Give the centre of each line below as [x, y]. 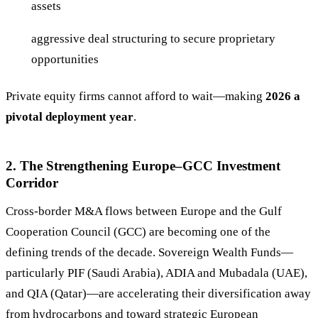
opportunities [65, 60]
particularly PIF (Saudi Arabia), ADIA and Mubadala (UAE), [157, 273]
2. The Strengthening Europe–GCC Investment [143, 166]
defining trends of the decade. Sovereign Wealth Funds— [149, 252]
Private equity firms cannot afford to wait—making [136, 97]
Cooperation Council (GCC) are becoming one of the [138, 231]
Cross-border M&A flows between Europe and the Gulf [144, 211]
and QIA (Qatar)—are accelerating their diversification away [158, 293]
